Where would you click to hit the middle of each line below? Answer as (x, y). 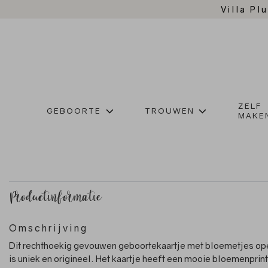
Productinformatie (55, 200)
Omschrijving (48, 228)
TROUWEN (169, 111)
